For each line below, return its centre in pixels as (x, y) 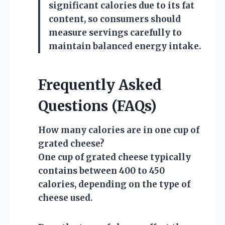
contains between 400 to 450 (101, 171)
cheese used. (66, 198)
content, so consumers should (115, 19)
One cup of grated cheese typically (115, 157)
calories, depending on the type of (114, 184)
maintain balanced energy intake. (125, 46)
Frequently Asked (100, 85)
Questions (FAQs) (97, 106)
